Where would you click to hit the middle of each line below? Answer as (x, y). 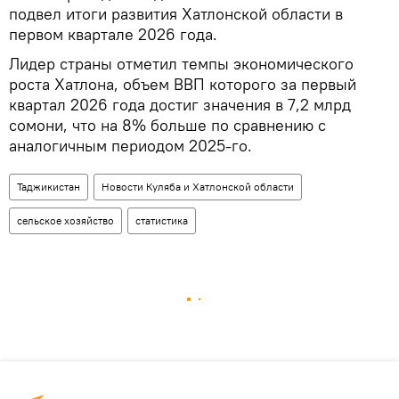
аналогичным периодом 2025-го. (130, 145)
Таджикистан (49, 186)
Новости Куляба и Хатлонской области (198, 186)
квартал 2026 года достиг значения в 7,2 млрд (180, 104)
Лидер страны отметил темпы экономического (181, 63)
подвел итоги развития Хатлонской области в (176, 13)
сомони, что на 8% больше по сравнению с (167, 125)
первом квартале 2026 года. (113, 34)
